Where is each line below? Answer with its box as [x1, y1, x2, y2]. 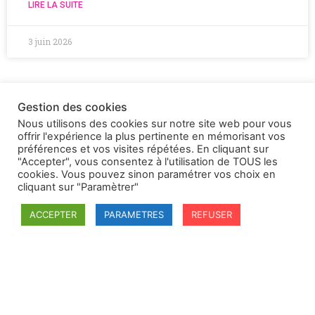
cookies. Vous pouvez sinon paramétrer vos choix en [18, 168, 276, 181]
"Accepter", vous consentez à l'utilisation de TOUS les [18, 155, 278, 168]
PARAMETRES [104, 209, 164, 220]
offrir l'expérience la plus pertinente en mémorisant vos [18, 130, 285, 143]
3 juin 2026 [28, 36, 72, 48]
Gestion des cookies [18, 100, 127, 114]
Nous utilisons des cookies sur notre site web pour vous [18, 117, 292, 130]
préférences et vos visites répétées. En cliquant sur [18, 143, 269, 155]
